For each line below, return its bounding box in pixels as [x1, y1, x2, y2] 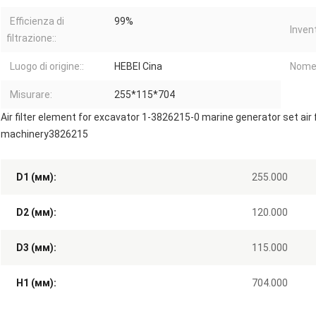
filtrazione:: [6, 32, 56, 44]
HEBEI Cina [114, 61, 162, 73]
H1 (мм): [16, 277, 56, 289]
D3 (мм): [16, 242, 56, 254]
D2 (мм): [16, 207, 56, 219]
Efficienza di [10, 16, 64, 28]
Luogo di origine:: [10, 61, 84, 73]
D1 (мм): [16, 171, 56, 183]
